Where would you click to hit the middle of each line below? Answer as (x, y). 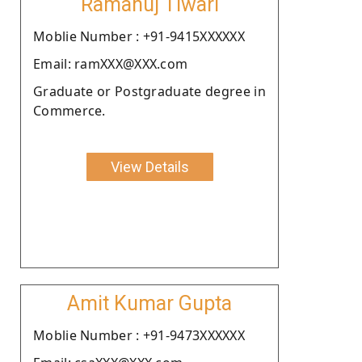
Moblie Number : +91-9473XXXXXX (139, 335)
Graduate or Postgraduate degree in (149, 91)
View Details (149, 166)
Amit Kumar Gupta (149, 303)
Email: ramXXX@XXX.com (111, 63)
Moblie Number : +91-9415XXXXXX (139, 36)
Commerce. (69, 110)
